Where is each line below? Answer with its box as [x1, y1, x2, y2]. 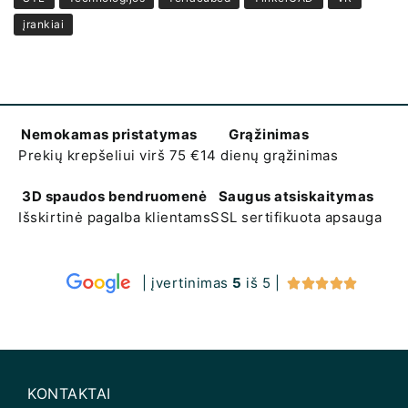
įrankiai [23, 17, 64, 32]
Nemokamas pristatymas [21, 126, 198, 144]
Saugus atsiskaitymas [218, 187, 374, 205]
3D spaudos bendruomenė [22, 187, 207, 205]
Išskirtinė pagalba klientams [18, 208, 210, 226]
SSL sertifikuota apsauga [210, 208, 382, 226]
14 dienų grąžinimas [199, 147, 338, 165]
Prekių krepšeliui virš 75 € [18, 147, 200, 165]
